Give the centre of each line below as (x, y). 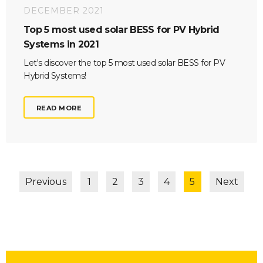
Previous (45, 181)
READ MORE (59, 107)
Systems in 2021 (61, 44)
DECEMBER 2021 (64, 10)
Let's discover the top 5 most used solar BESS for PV (124, 63)
